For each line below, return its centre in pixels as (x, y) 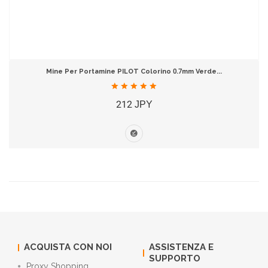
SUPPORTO (175, 259)
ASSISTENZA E (181, 247)
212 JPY (134, 105)
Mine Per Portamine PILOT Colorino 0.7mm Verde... (134, 72)
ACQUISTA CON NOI (68, 247)
